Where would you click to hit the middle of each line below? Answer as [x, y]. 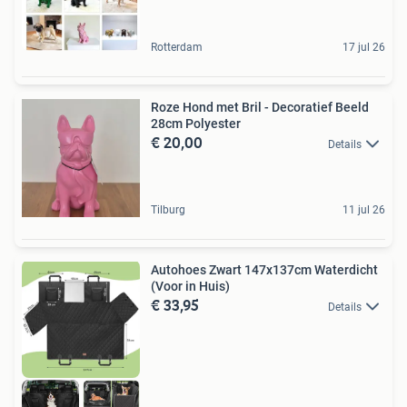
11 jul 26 [364, 209]
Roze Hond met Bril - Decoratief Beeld [260, 107]
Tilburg [168, 209]
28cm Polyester [196, 123]
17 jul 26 [364, 47]
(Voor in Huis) [190, 286]
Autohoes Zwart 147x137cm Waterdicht [264, 269]
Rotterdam [177, 47]
